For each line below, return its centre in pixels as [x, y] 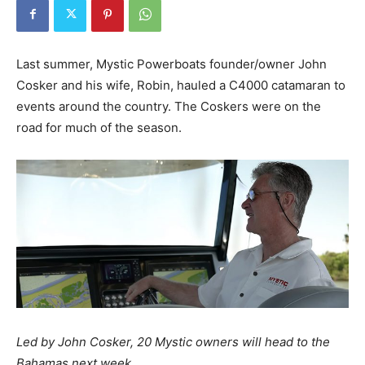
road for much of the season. [99, 127]
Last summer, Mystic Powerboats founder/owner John [172, 64]
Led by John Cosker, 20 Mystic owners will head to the [173, 342]
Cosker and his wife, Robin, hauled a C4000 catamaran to [181, 85]
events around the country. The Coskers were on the [169, 106]
